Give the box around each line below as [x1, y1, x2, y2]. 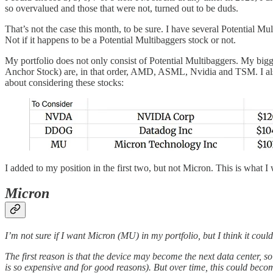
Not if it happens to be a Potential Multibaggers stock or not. [5, 34, 236, 45]
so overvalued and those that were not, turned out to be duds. [5, 2, 238, 13]
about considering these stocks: [5, 77, 124, 88]
